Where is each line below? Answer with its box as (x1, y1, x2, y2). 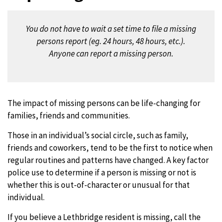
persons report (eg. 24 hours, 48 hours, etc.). (37, 36, 185, 47)
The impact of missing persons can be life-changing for (7, 98, 200, 109)
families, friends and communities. (7, 110, 131, 121)
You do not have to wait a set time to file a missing (26, 23, 196, 34)
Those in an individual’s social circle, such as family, (7, 130, 188, 141)
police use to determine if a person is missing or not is (7, 167, 196, 178)
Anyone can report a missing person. (49, 48, 173, 59)
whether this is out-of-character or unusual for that (7, 179, 190, 190)
